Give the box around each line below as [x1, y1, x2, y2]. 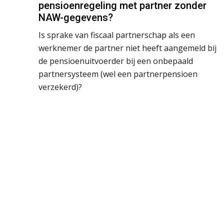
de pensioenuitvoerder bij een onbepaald [38, 55, 193, 66]
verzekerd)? [38, 81, 82, 92]
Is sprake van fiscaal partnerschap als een [38, 29, 195, 40]
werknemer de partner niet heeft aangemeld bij [38, 42, 216, 53]
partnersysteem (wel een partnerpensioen [38, 68, 197, 79]
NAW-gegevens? [38, 11, 113, 23]
